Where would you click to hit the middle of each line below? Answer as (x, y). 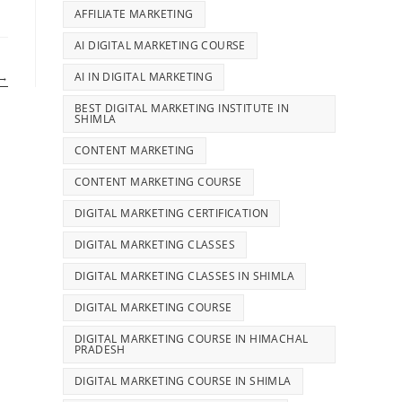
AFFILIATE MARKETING (134, 13)
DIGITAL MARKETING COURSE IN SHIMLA (183, 380)
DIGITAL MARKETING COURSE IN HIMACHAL (192, 338)
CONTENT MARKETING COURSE (158, 181)
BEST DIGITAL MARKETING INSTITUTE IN (182, 108)
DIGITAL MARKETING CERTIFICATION (172, 213)
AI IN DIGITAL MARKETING (144, 76)
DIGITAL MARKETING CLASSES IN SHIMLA (184, 275)
